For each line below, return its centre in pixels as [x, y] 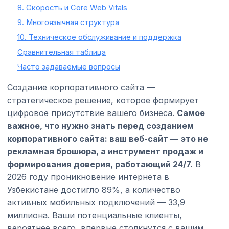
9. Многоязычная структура [68, 22]
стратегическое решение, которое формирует [103, 100]
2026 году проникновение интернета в [88, 177]
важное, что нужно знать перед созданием [100, 125]
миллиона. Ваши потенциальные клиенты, [95, 215]
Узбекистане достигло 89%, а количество [94, 189]
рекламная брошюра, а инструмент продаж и [105, 151]
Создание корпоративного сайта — [81, 87]
